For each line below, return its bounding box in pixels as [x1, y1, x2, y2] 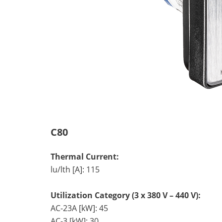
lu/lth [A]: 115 [51, 164, 100, 175]
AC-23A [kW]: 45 [51, 202, 108, 214]
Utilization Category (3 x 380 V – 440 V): [51, 189, 201, 201]
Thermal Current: [51, 151, 119, 162]
